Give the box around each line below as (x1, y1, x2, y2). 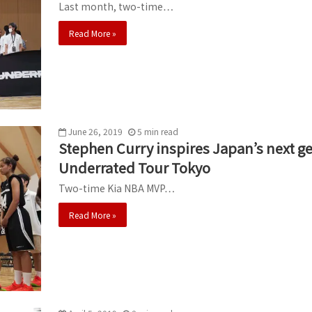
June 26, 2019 (68, 125, 123, 138)
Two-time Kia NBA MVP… (58, 181, 175, 196)
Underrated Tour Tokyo (58, 157, 210, 178)
